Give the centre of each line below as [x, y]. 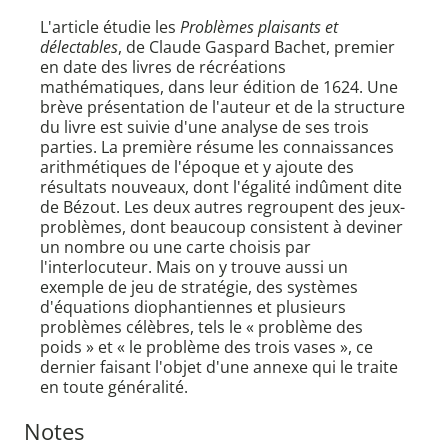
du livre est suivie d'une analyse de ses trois [204, 127]
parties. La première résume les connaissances [217, 147]
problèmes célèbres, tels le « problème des [201, 327]
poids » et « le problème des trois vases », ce [206, 347]
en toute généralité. [114, 387]
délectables [79, 47]
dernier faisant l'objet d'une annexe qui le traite [219, 367]
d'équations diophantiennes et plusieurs [193, 307]
